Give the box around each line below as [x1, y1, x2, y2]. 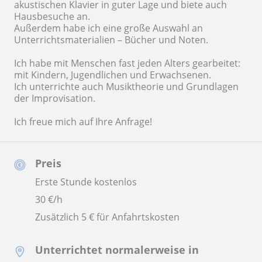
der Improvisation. [14, 92, 95, 105]
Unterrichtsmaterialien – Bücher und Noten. [14, 33, 208, 47]
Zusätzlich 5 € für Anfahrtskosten [35, 211, 180, 224]
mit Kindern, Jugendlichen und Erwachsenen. [14, 68, 211, 82]
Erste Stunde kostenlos [35, 175, 137, 189]
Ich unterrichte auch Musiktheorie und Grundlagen [14, 80, 239, 94]
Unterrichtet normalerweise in [35, 243, 199, 257]
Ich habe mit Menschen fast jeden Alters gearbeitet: [14, 57, 240, 70]
